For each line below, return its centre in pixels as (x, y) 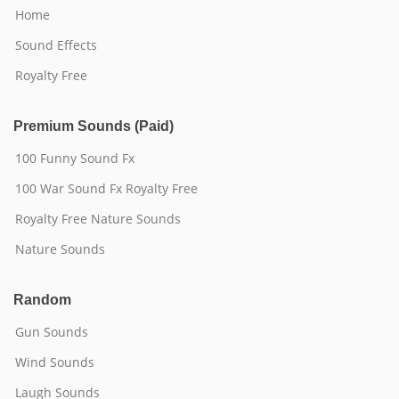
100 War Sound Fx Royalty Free (106, 188)
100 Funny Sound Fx (75, 158)
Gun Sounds (52, 332)
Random (42, 300)
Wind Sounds (55, 362)
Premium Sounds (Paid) (94, 126)
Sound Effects (56, 45)
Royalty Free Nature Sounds (98, 219)
